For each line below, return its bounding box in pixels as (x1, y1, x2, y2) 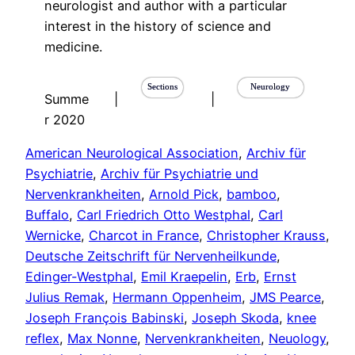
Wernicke (25, 227, 81, 244)
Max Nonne (67, 330, 137, 347)
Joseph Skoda (192, 310, 279, 326)
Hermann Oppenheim (113, 289, 242, 306)
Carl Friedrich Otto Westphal (77, 207, 250, 223)
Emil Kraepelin (141, 269, 227, 285)
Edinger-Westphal (25, 269, 133, 285)
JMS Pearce (250, 289, 321, 306)
